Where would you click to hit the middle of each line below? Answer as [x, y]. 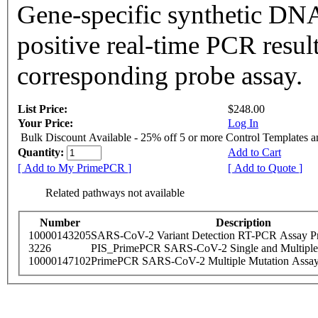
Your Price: [45, 123]
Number [60, 222]
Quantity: [42, 152]
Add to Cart [254, 152]
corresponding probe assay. [160, 76]
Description [243, 222]
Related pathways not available [115, 193]
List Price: [44, 109]
